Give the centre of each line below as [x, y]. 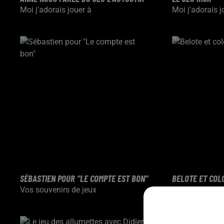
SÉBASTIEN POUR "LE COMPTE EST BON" [84, 178]
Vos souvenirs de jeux [58, 190]
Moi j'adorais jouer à [56, 9]
